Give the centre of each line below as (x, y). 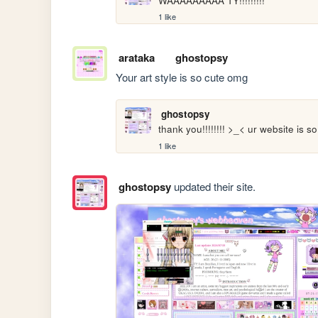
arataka (136, 58)
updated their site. (213, 186)
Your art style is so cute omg (182, 77)
